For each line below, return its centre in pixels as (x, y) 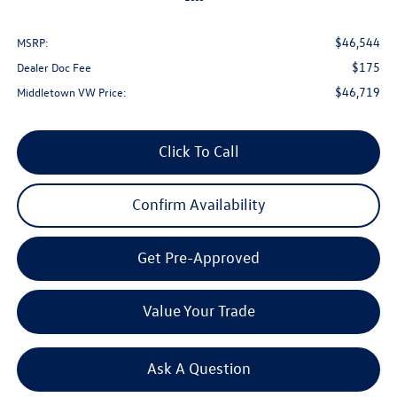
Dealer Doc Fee (54, 67)
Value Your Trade (198, 311)
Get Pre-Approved (198, 258)
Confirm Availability (198, 205)
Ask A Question (198, 369)
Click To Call (198, 152)
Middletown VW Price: (71, 92)
